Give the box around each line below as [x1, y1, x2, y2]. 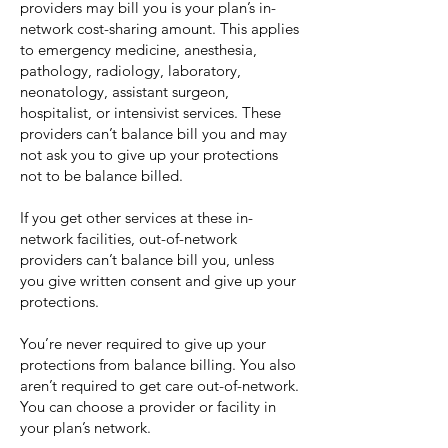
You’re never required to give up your [20, 334, 266, 353]
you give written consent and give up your [20, 271, 296, 290]
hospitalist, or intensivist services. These [20, 103, 281, 122]
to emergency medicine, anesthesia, [20, 40, 257, 59]
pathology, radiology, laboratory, [20, 61, 241, 80]
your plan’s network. [20, 418, 151, 437]
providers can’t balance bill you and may [20, 124, 287, 143]
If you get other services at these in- [20, 208, 253, 227]
